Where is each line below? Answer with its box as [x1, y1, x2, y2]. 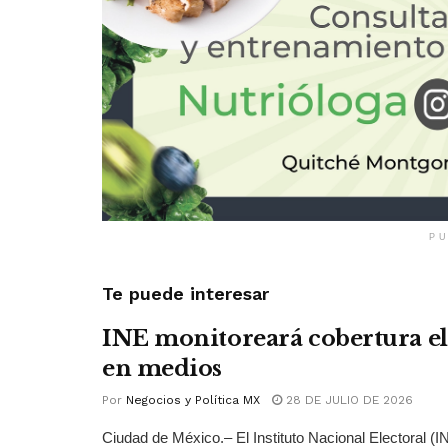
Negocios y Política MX [126, 393, 260, 408]
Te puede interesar [102, 283, 269, 305]
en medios [102, 355, 223, 383]
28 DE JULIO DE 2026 [282, 393, 413, 408]
